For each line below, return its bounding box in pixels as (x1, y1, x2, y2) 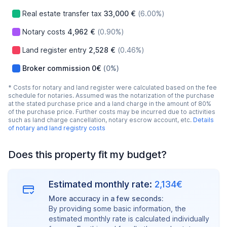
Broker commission (22, 64, 90, 72)
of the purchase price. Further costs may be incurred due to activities (8, 108, 215, 116)
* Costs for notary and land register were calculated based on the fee (8, 84, 217, 91)
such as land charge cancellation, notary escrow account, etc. (8, 116, 193, 124)
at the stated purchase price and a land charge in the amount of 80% (8, 100, 211, 107)
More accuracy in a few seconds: (49, 194, 164, 203)
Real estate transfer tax (22, 9, 102, 18)
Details (193, 116, 214, 124)
